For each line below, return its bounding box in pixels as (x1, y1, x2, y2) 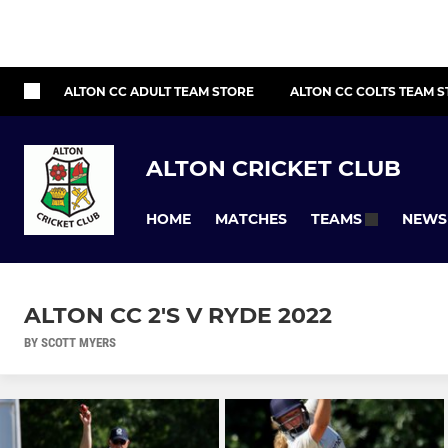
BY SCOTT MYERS (24, 335, 116, 351)
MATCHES (215, 209, 287, 228)
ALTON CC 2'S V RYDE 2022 (24, 302, 332, 330)
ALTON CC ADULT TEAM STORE (64, 84, 254, 99)
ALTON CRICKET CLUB (146, 154, 401, 182)
